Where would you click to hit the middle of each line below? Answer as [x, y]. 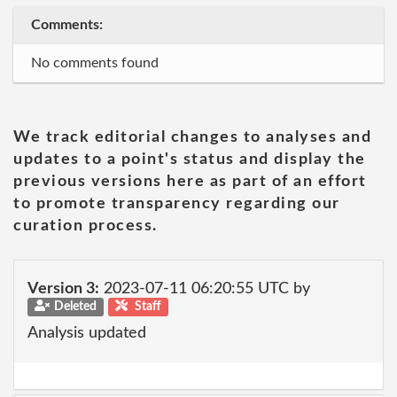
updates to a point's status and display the [190, 160]
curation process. [86, 226]
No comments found [95, 63]
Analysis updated [87, 333]
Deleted [75, 306]
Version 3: [63, 288]
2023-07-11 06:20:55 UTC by [205, 288]
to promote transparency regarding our [177, 204]
